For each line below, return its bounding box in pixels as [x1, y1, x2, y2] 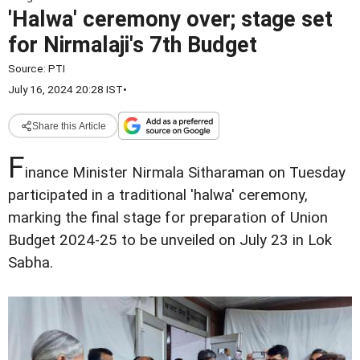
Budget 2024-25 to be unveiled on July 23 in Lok [8, 231, 332, 249]
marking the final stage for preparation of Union [8, 209, 328, 227]
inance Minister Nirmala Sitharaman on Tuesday [25, 164, 346, 182]
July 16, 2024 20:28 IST [8, 83, 123, 96]
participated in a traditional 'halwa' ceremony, [8, 186, 308, 204]
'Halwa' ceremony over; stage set [8, 6, 333, 32]
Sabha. [8, 254, 53, 272]
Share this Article [31, 120, 106, 132]
